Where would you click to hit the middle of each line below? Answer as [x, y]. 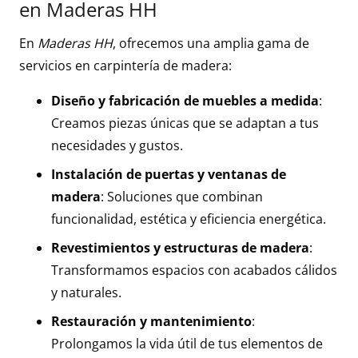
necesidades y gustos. [117, 146]
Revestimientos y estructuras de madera [180, 248]
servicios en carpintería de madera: [125, 66]
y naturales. [86, 293]
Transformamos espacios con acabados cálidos [194, 270]
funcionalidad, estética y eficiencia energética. [189, 219]
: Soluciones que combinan [182, 197]
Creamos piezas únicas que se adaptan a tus [185, 123]
